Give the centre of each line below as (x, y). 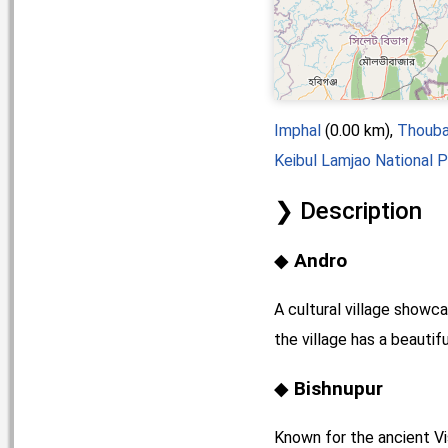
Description (361, 210)
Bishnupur (338, 388)
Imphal (297, 130)
